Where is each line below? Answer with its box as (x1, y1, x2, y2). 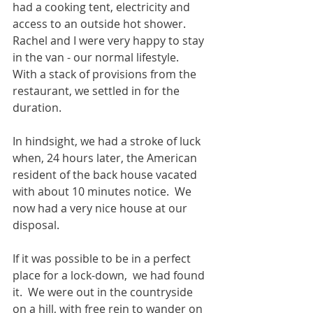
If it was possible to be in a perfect (13, 251, 194, 266)
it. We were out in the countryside (13, 284, 196, 300)
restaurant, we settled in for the (13, 83, 182, 99)
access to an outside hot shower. (13, 16, 191, 31)
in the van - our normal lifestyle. (13, 50, 184, 65)
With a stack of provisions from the (13, 66, 199, 82)
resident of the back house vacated (13, 167, 200, 182)
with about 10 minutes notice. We (13, 184, 194, 199)
